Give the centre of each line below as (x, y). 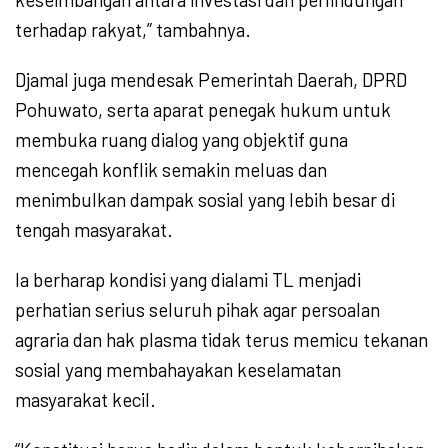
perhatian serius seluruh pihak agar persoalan (197, 309)
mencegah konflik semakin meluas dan (171, 169)
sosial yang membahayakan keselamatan (178, 369)
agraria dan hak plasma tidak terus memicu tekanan (221, 339)
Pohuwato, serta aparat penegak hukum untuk (203, 109)
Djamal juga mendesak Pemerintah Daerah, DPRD (211, 79)
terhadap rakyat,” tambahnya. (133, 29)
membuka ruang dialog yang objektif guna (181, 139)
